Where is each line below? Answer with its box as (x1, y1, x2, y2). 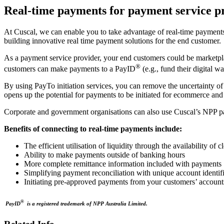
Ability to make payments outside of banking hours (24, 150, 185, 159)
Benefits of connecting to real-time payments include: (4, 124, 182, 133)
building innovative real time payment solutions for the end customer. (4, 36, 221, 45)
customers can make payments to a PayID (4, 64, 135, 73)
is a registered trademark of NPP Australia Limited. (24, 200, 147, 207)
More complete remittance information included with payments (24, 159, 221, 168)
